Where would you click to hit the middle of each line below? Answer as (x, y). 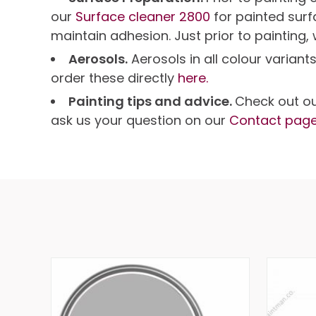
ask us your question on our (140, 120)
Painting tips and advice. (152, 101)
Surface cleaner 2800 (145, 17)
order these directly (114, 78)
